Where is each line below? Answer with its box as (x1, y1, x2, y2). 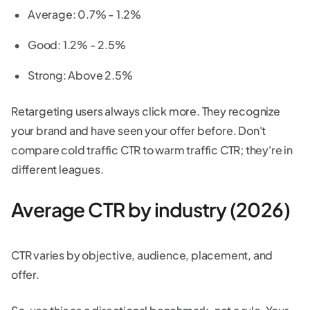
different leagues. (11, 161, 104, 176)
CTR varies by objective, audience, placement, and (11, 247, 273, 262)
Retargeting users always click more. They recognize (11, 103, 280, 118)
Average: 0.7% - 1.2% (28, 6, 141, 21)
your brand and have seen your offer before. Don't (11, 122, 266, 138)
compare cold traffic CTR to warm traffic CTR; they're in (11, 142, 293, 157)
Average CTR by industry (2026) (11, 197, 290, 221)
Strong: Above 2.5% (28, 67, 133, 82)
